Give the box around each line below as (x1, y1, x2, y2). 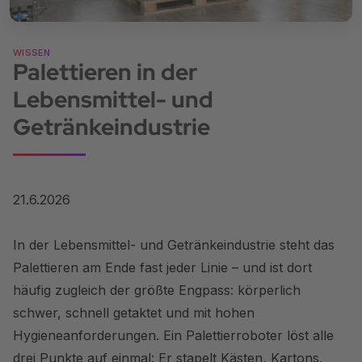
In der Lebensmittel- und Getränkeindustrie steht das (13, 236, 335, 253)
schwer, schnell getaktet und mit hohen (13, 304, 255, 321)
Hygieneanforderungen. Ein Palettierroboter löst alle (13, 326, 334, 343)
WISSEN (13, 46, 51, 58)
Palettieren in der (13, 56, 197, 87)
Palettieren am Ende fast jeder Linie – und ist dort (13, 259, 312, 276)
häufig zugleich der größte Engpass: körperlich (13, 281, 301, 298)
